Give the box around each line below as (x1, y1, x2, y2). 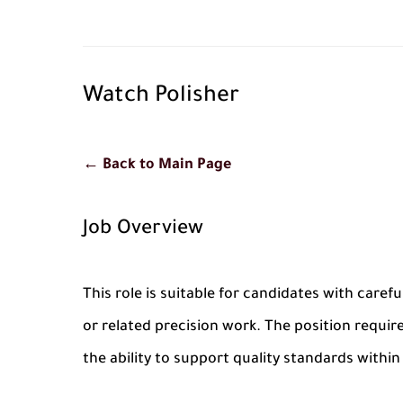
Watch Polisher (83, 85, 239, 110)
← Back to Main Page (83, 157, 231, 174)
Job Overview (83, 219, 203, 241)
